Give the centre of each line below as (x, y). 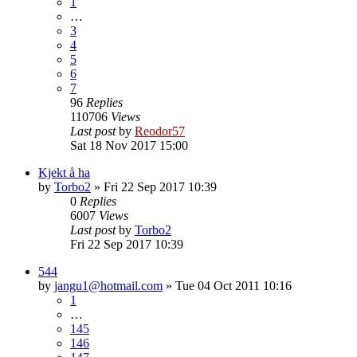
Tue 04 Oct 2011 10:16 (233, 285)
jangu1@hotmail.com (108, 285)
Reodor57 (160, 131)
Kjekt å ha (64, 172)
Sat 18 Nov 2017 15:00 (129, 145)
